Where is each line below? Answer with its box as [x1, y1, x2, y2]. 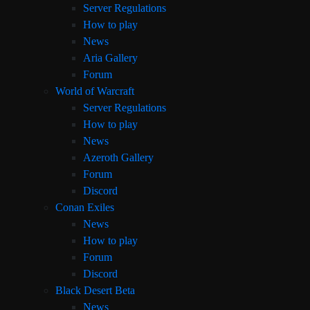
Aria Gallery [83, 52, 138, 64]
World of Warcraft [55, 85, 134, 97]
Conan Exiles [55, 201, 114, 213]
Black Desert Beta [55, 284, 135, 296]
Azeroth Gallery [83, 152, 154, 163]
